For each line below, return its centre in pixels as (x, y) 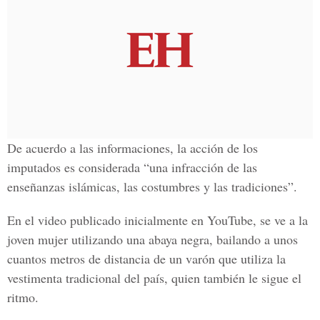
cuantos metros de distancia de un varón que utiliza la (146, 259)
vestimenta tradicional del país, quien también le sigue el (154, 278)
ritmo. (23, 297)
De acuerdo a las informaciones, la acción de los (132, 148)
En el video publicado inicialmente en (107, 220)
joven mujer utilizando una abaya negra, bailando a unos (152, 239)
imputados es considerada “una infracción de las (132, 167)
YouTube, (232, 220)
